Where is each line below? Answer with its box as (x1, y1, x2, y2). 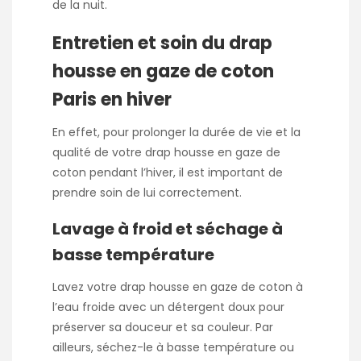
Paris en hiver (52, 87, 172, 113)
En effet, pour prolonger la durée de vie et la (52, 124, 301, 141)
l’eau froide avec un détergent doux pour (52, 298, 284, 315)
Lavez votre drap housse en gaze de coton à (52, 278, 303, 295)
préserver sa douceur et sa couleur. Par (52, 318, 273, 335)
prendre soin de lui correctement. (52, 185, 242, 201)
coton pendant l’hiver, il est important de (52, 164, 283, 181)
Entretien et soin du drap (52, 31, 272, 56)
